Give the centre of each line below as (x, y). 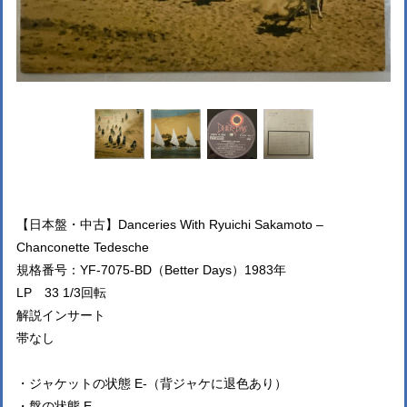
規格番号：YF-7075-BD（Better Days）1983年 (151, 270)
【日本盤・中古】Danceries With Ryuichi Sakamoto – (170, 224)
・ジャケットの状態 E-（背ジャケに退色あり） (152, 383)
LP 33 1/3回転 (61, 293)
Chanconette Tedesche (83, 247)
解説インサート (61, 315)
